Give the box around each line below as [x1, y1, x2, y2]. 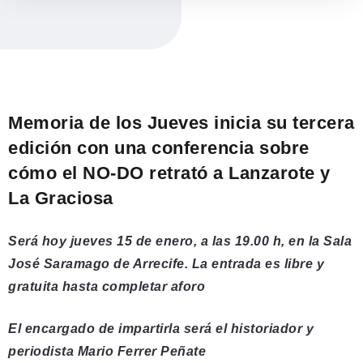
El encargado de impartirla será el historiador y [8, 321, 314, 335]
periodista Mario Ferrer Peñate [8, 344, 206, 358]
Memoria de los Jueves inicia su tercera [8, 112, 355, 133]
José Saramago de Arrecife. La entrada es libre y [8, 256, 324, 271]
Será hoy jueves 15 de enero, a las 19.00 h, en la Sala [8, 233, 352, 248]
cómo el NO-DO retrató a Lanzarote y [8, 162, 331, 183]
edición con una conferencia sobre [8, 137, 310, 158]
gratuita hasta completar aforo [8, 279, 205, 293]
